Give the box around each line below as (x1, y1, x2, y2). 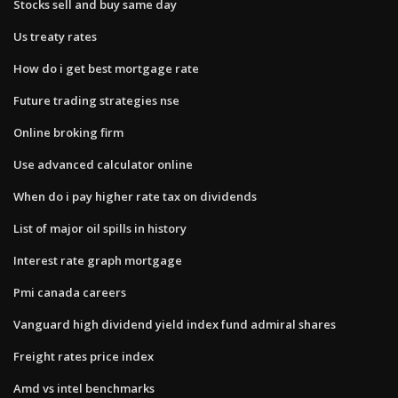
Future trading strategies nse (13, 92, 179, 108)
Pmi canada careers (13, 283, 126, 300)
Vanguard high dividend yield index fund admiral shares (13, 315, 336, 332)
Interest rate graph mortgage (13, 251, 182, 268)
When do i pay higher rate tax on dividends (13, 187, 257, 204)
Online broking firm (13, 123, 123, 140)
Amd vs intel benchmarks (13, 379, 155, 396)
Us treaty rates (13, 28, 97, 44)
